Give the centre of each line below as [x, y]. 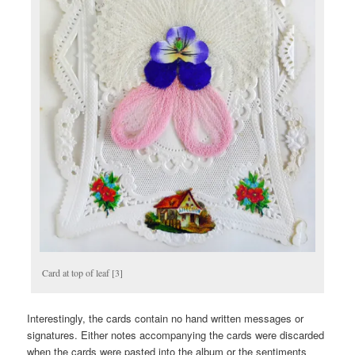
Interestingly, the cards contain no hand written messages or [166, 319]
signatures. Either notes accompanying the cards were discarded [176, 335]
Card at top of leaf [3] [83, 273]
